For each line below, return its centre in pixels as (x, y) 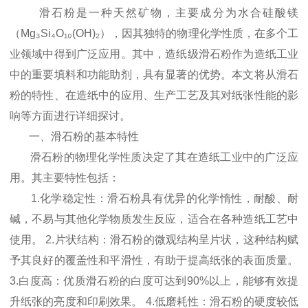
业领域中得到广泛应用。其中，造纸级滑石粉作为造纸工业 (154, 54)
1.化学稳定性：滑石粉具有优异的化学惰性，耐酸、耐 (154, 199)
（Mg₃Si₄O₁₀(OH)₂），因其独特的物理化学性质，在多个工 (154, 34)
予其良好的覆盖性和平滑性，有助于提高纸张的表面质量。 (154, 261)
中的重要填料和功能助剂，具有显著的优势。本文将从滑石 (154, 75)
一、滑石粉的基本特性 (74, 137)
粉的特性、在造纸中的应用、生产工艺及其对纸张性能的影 (154, 96)
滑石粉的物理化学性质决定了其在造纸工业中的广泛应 (154, 157)
